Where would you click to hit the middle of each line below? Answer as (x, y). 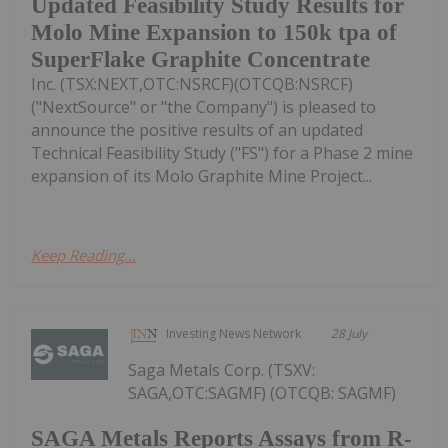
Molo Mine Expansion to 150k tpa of (214, 32)
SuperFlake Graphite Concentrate (200, 59)
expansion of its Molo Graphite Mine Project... (201, 175)
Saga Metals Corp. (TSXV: (222, 369)
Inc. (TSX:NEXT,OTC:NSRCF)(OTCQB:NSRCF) (192, 83)
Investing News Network (234, 333)
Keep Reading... (83, 254)
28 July (349, 333)
